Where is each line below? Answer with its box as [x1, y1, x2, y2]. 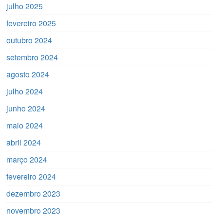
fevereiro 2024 [6, 171, 56, 182]
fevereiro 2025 [6, 18, 56, 29]
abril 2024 [6, 137, 41, 148]
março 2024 [6, 154, 48, 165]
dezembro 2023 [6, 188, 61, 200]
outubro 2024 [6, 35, 53, 46]
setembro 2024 [6, 52, 58, 63]
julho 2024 [6, 86, 43, 97]
